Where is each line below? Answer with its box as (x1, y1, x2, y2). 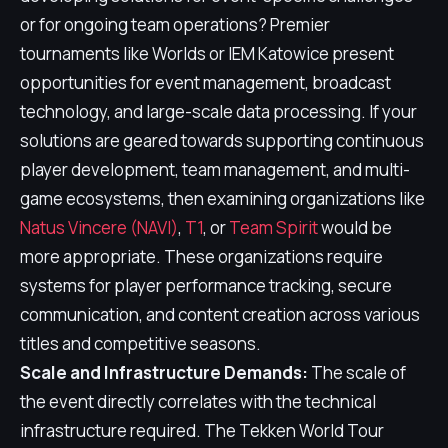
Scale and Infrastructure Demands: (20, 361, 308, 384)
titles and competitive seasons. (20, 332, 261, 355)
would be (318, 216, 392, 239)
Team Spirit (229, 216, 318, 239)
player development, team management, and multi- (20, 158, 410, 181)
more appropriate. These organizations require (20, 245, 383, 268)
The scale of (308, 361, 406, 384)
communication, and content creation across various (20, 303, 420, 326)
